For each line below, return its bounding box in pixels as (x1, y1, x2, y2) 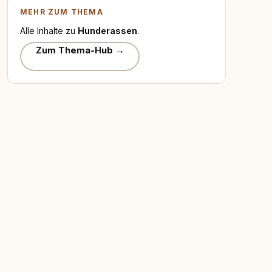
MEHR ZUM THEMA (20, 7, 103, 16)
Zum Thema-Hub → (35, 44, 124, 56)
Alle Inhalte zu (20, 25, 78, 36)
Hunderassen (78, 25, 137, 36)
